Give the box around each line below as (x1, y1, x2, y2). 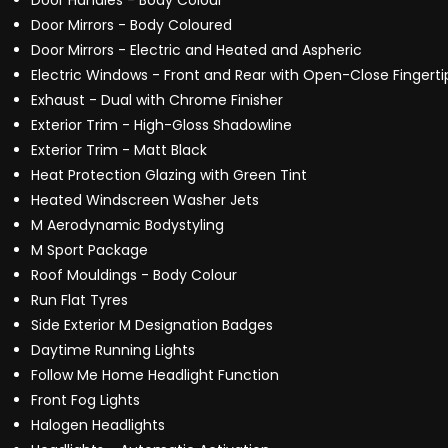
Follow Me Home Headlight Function (31, 365, 279, 386)
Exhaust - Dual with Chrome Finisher (31, 90, 283, 111)
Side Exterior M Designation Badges (31, 315, 273, 336)
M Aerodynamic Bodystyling (31, 215, 224, 236)
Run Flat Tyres (31, 290, 128, 311)
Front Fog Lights (31, 390, 140, 411)
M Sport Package (31, 240, 148, 261)
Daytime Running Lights (31, 340, 195, 361)
